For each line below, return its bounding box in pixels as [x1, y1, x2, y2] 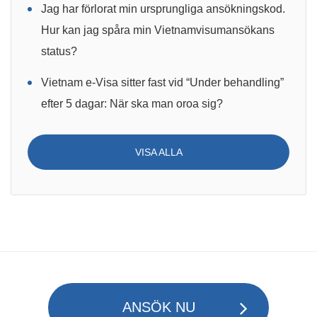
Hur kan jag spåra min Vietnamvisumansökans [41, 24, 275, 36]
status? [41, 45, 77, 57]
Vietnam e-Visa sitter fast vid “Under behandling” [41, 76, 284, 88]
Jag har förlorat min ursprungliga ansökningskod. [41, 3, 285, 15]
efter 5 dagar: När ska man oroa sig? [41, 98, 223, 110]
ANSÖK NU [122, 299, 195, 315]
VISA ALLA [134, 146, 183, 158]
